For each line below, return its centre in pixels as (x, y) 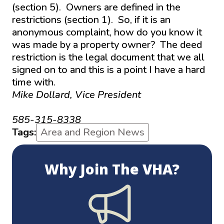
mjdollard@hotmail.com (68, 107)
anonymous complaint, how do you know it (107, 32)
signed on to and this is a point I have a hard (108, 69)
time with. (34, 82)
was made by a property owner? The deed (107, 44)
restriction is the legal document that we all (108, 57)
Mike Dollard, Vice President (76, 94)
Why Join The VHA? (112, 169)
